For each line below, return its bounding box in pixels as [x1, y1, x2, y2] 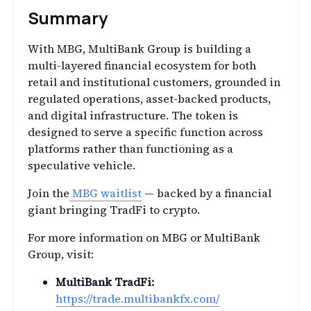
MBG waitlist [72, 185, 142, 201]
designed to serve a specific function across [28, 124, 263, 140]
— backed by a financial [142, 185, 271, 201]
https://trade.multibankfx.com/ [56, 291, 219, 307]
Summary [28, 6, 108, 30]
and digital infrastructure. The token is [28, 108, 238, 124]
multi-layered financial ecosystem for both [28, 58, 256, 74]
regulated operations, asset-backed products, [28, 91, 271, 107]
